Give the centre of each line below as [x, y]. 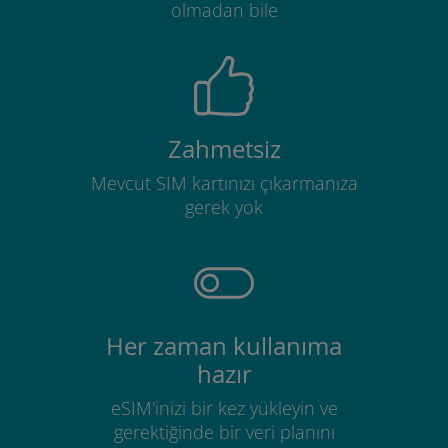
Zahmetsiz [224, 148]
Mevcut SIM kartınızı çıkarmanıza [224, 182]
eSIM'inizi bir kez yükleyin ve [224, 407]
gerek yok [224, 206]
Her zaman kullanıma [224, 345]
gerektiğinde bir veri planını [224, 431]
